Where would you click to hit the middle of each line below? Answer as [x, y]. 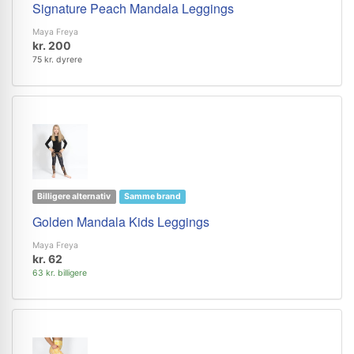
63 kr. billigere [60, 273]
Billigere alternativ [74, 196]
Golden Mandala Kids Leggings [121, 222]
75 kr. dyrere [57, 60]
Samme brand [152, 196]
